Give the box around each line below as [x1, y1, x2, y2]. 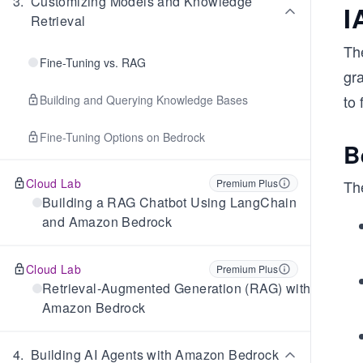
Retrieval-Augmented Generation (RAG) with [42, 279, 311, 297]
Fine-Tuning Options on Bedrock [40, 129, 205, 145]
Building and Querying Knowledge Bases [40, 92, 248, 108]
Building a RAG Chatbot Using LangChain [42, 193, 297, 211]
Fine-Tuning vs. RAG [40, 54, 146, 70]
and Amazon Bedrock [42, 212, 173, 231]
